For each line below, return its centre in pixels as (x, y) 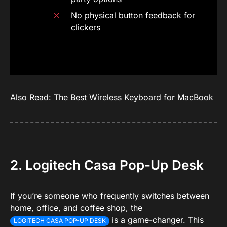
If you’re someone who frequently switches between (110, 196)
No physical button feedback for (133, 15)
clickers (86, 28)
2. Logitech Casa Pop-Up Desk (107, 165)
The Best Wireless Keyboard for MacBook (134, 98)
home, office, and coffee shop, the (78, 208)
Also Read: (32, 98)
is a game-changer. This (157, 220)
